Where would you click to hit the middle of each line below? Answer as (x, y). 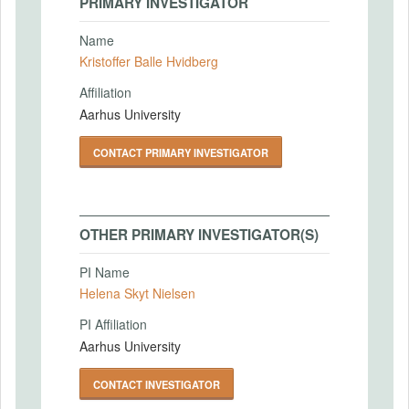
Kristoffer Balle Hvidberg (149, 61)
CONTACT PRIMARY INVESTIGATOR (181, 152)
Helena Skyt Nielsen (137, 293)
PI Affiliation (113, 324)
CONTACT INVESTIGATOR (157, 384)
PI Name (105, 272)
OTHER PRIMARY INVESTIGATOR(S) (199, 234)
